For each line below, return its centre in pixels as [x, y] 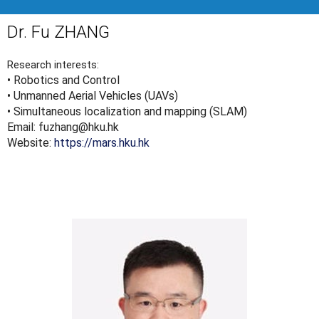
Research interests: [53, 65]
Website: [31, 143]
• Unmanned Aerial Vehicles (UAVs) [93, 96]
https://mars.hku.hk [102, 143]
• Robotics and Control [63, 80]
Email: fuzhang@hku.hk [63, 127]
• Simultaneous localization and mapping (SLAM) [127, 112]
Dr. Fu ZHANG [58, 32]
